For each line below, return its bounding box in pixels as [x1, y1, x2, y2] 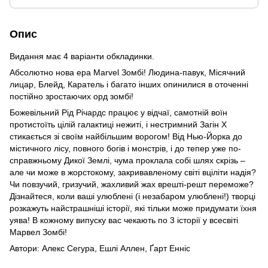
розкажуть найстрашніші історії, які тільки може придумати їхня [10, 203, 257, 213]
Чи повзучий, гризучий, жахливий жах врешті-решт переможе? [10, 179, 254, 189]
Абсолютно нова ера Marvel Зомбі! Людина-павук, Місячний [10, 67, 245, 77]
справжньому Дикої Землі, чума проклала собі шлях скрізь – [10, 155, 245, 165]
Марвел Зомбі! [10, 227, 67, 237]
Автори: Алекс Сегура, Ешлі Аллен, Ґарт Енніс [10, 243, 190, 253]
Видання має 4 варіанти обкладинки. [10, 51, 154, 61]
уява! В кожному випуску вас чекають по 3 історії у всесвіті [10, 215, 238, 225]
